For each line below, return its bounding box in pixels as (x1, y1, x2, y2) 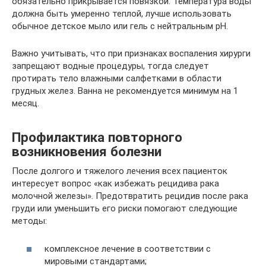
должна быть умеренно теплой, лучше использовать (12, 8, 232, 20)
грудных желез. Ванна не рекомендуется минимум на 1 (12, 85, 238, 97)
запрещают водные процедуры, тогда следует (12, 61, 209, 72)
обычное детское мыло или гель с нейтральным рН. (12, 21, 228, 32)
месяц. (12, 98, 39, 109)
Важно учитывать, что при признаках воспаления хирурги (12, 48, 251, 59)
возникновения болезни (12, 143, 161, 159)
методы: (12, 216, 47, 227)
